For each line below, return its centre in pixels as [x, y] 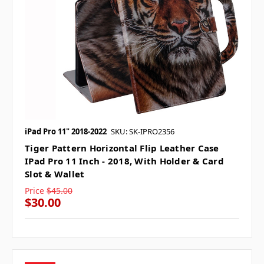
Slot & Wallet [55, 174]
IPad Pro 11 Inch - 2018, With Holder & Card [124, 161]
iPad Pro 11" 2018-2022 [66, 132]
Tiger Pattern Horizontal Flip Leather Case [122, 148]
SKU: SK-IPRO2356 [143, 132]
